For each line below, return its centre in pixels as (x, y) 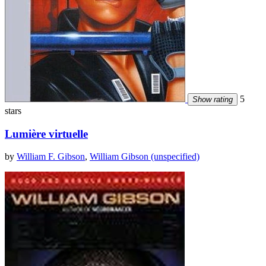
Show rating (213, 100)
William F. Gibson (51, 157)
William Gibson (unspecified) (145, 157)
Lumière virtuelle (46, 134)
